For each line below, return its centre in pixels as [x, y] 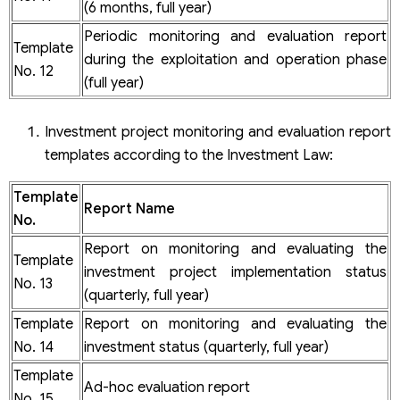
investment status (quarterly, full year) [206, 347]
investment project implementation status [235, 272]
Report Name [129, 208]
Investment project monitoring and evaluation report [218, 132]
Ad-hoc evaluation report [167, 387]
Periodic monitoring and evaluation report [235, 36]
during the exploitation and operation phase [235, 59]
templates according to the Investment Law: [189, 155]
